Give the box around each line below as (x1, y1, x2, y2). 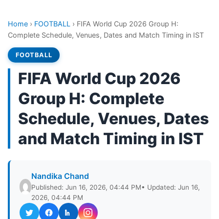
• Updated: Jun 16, (141, 183, 200, 191)
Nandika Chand (31, 171, 89, 181)
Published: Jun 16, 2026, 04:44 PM (31, 183, 142, 191)
